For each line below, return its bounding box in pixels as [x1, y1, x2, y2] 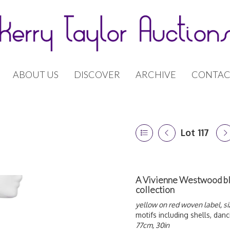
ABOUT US [13, 69, 59, 80]
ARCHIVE [136, 69, 176, 80]
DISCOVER [74, 69, 120, 80]
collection [136, 184, 175, 195]
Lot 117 [181, 127, 209, 138]
